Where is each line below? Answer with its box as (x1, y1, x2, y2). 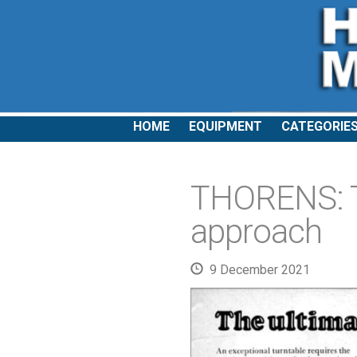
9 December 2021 (203, 262, 310, 277)
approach (190, 212, 322, 251)
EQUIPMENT (189, 119, 262, 134)
